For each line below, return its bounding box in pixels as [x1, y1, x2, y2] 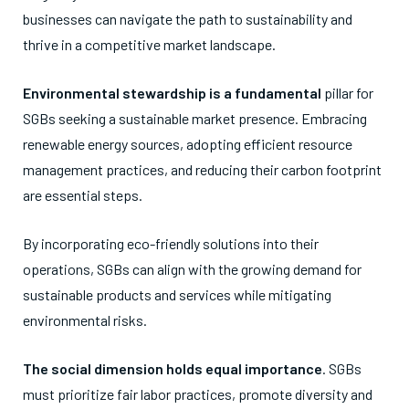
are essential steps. [23, 186, 142, 204]
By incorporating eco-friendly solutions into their [23, 235, 319, 252]
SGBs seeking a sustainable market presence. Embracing [23, 110, 367, 127]
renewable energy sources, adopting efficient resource [23, 135, 352, 152]
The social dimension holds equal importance [23, 360, 322, 377]
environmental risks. [23, 311, 147, 329]
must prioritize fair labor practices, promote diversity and [23, 385, 372, 403]
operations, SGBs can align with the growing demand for [23, 260, 362, 278]
